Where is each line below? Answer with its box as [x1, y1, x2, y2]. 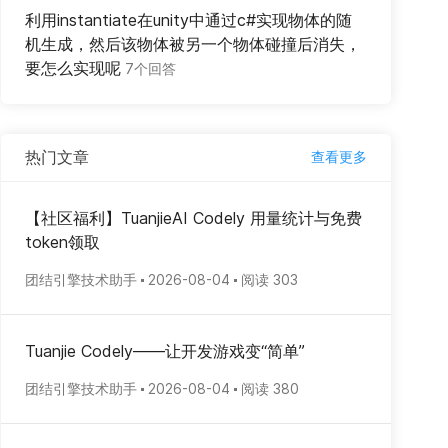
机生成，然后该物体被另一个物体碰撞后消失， [25, 34, 361, 54]
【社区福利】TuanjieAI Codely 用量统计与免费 [25, 208, 362, 228]
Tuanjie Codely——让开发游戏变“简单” [25, 341, 305, 361]
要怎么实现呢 [25, 58, 121, 78]
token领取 [25, 232, 100, 252]
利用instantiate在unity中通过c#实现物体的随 [25, 10, 352, 30]
